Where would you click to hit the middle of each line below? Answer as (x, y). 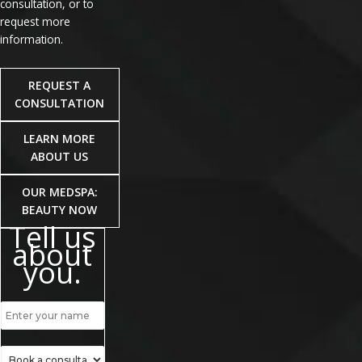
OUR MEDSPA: (59, 192)
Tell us (52, 238)
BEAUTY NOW (60, 210)
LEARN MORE (60, 139)
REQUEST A (60, 86)
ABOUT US (60, 157)
